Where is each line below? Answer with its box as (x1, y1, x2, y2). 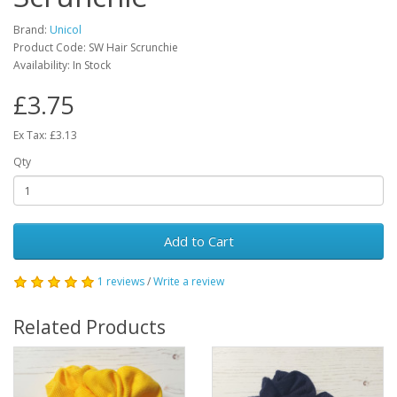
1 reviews (97, 274, 144, 290)
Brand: (13, 22, 50, 38)
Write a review (153, 274, 224, 290)
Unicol (50, 22, 82, 38)
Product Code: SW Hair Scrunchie (13, 40, 178, 56)
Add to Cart (163, 232, 234, 251)
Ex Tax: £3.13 (13, 128, 77, 144)
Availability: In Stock (13, 58, 111, 74)
